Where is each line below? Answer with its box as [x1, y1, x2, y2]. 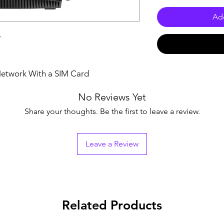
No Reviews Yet [78, 90, 146, 103]
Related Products [62, 197, 162, 212]
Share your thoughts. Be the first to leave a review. [24, 106, 200, 116]
